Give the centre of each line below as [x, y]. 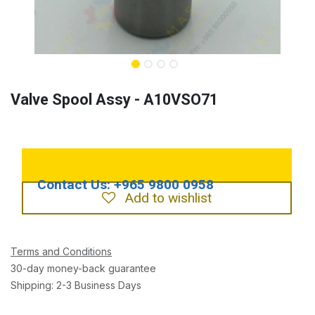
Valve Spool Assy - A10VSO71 [114, 100]
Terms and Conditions [61, 252]
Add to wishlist [168, 198]
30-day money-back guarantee [83, 269]
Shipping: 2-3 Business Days [76, 285]
